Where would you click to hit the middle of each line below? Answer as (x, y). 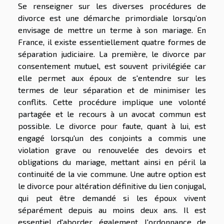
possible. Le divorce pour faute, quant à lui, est (112, 125)
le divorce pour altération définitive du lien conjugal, (112, 185)
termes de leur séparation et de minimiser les (112, 89)
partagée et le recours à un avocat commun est (112, 113)
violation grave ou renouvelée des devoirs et (112, 149)
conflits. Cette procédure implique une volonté (112, 101)
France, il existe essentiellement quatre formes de (112, 41)
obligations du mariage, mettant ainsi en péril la (112, 161)
